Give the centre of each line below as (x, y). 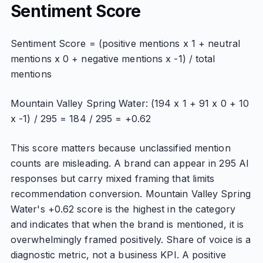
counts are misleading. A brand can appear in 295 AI (130, 163)
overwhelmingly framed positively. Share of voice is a (131, 240)
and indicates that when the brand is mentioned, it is (127, 224)
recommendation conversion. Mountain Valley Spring (130, 194)
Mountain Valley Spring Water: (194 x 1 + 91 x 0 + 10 (130, 103)
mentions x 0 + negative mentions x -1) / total (113, 59)
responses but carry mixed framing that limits (112, 178)
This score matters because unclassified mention (120, 148)
